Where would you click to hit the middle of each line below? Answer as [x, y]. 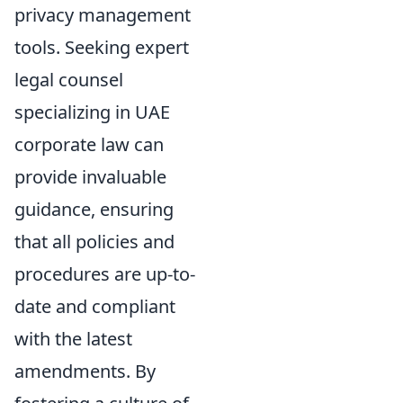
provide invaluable [90, 176]
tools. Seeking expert [102, 47]
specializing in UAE [92, 112]
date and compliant [95, 306]
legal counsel [69, 79]
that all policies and [94, 241]
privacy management [103, 14]
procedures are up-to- [105, 273]
